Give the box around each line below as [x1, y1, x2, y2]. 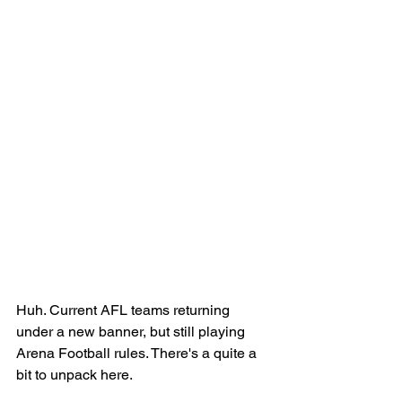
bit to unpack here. [16, 365, 135, 383]
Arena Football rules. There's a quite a [16, 344, 260, 362]
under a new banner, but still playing [16, 322, 249, 340]
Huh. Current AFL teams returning [16, 301, 233, 319]
